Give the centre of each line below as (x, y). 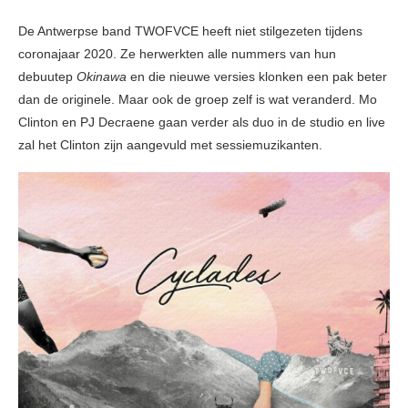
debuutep (47, 77)
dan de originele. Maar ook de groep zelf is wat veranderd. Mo (198, 100)
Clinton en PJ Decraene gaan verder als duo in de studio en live (202, 122)
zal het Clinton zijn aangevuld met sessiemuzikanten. (170, 145)
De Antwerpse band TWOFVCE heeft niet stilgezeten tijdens (190, 31)
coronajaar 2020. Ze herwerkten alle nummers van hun (177, 54)
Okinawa (102, 77)
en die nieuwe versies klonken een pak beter (257, 77)
